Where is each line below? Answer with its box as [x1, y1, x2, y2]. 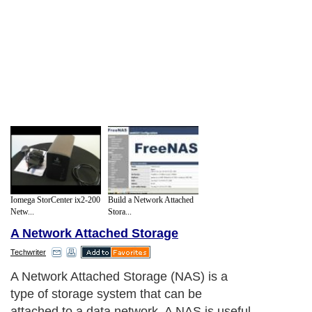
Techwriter [10, 248, 46, 257]
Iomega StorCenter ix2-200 [10, 194, 100, 205]
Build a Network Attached [108, 194, 194, 205]
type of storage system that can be [10, 287, 202, 302]
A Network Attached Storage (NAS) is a [10, 270, 228, 284]
